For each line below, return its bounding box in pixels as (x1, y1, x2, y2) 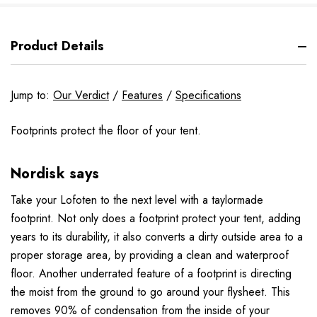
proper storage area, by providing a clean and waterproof (11, 247, 289, 264)
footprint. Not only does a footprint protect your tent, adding (11, 210, 301, 227)
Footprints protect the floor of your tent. (11, 122, 201, 139)
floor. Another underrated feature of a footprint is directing (11, 265, 292, 282)
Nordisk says (11, 163, 99, 185)
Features (122, 87, 163, 104)
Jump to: (11, 87, 53, 104)
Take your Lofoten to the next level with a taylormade (11, 192, 263, 209)
